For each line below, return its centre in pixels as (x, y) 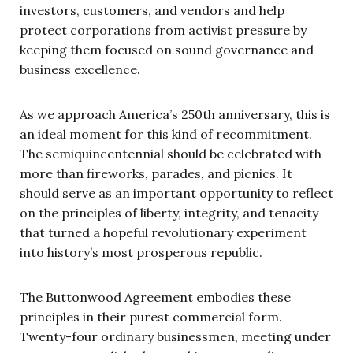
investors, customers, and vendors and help (152, 10)
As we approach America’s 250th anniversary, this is (175, 114)
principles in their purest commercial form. (151, 316)
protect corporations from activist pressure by (163, 30)
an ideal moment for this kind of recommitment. (166, 134)
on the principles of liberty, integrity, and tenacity (169, 212)
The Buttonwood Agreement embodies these (155, 297)
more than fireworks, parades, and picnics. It (156, 173)
